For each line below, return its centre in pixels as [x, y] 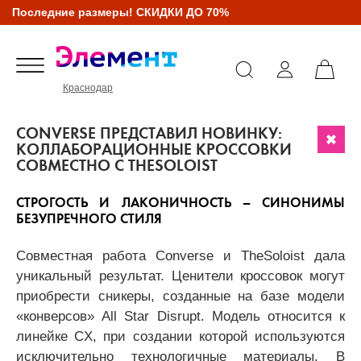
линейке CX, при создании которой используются [180, 336]
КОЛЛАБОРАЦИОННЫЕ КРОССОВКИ [154, 149]
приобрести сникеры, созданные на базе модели [180, 295]
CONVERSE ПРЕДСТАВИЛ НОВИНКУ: [149, 133]
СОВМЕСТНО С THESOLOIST [117, 165]
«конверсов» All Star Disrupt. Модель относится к [180, 315]
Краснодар [88, 87]
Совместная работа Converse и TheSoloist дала [180, 255]
